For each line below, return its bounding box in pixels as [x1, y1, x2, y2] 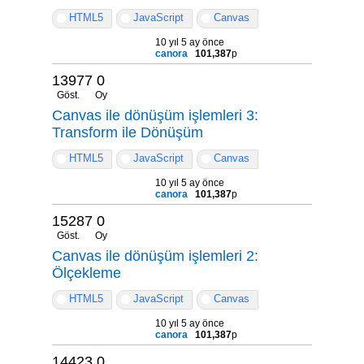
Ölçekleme [52, 264, 121, 281]
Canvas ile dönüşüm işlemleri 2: [52, 247, 258, 264]
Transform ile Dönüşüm [52, 123, 203, 141]
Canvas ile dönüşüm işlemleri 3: [52, 106, 258, 123]
